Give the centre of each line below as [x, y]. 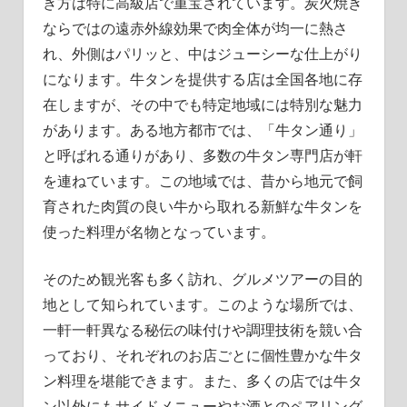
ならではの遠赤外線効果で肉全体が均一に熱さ [195, 29]
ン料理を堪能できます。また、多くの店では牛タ [202, 381]
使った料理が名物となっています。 [159, 232]
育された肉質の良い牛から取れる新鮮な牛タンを [202, 207]
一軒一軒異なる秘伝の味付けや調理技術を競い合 [202, 330]
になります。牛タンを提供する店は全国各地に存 [202, 79]
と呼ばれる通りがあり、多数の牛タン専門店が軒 [202, 156]
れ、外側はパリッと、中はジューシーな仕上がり [202, 54]
